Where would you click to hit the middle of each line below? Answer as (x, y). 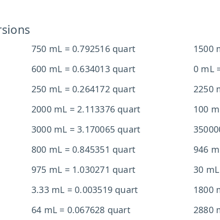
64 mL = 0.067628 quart (81, 210)
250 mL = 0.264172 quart (83, 89)
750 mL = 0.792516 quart (83, 49)
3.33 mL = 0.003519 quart (85, 190)
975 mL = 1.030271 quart (83, 169)
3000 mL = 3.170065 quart (86, 129)
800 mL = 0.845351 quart (83, 149)
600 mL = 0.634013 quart (83, 69)
